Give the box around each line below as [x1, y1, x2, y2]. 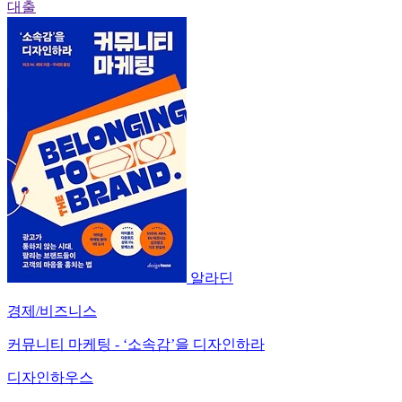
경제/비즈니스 [7, 302, 97, 319]
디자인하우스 [7, 369, 93, 385]
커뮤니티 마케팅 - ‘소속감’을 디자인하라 [7, 336, 265, 352]
